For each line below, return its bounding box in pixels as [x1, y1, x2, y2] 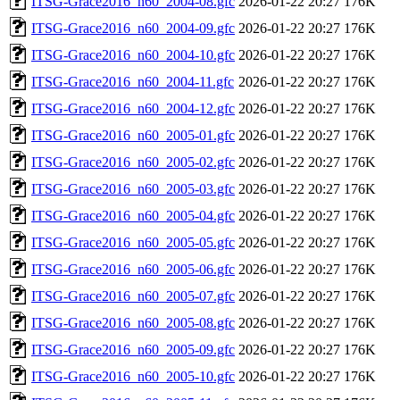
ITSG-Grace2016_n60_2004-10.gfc [31, 46, 235, 62]
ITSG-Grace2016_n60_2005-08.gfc [31, 314, 235, 330]
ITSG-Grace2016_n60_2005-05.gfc [31, 234, 235, 250]
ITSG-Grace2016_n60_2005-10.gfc [31, 368, 235, 384]
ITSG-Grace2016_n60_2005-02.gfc [31, 154, 235, 170]
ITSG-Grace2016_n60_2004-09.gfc [31, 20, 235, 36]
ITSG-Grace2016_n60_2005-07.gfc [31, 287, 235, 304]
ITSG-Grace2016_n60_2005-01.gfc [31, 127, 235, 143]
